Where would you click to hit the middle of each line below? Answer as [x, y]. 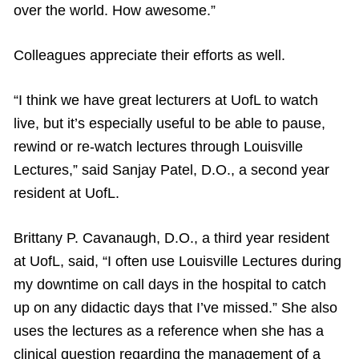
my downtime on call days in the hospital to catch [170, 285]
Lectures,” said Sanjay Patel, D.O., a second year [171, 170]
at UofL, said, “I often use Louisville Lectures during [177, 262]
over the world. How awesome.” [115, 11]
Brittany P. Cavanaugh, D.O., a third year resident [171, 238]
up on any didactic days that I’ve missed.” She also [175, 308]
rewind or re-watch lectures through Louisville [158, 147]
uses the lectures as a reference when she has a [169, 331]
